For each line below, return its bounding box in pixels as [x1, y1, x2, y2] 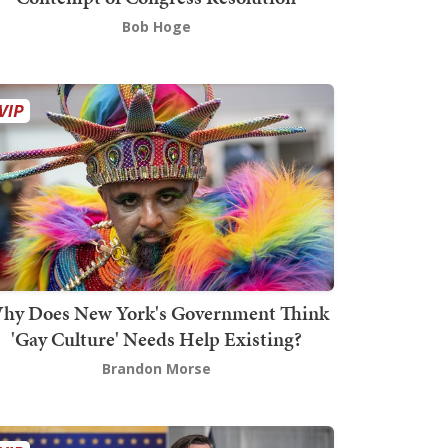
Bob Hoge [121, 17, 191, 37]
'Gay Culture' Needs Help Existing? [10, 324, 302, 353]
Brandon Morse [101, 358, 211, 378]
